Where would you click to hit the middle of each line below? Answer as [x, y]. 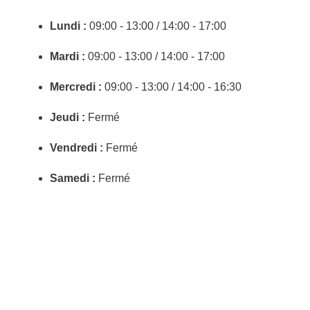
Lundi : [68, 26]
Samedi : [73, 178]
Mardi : [67, 56]
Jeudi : [67, 117]
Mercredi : [76, 87]
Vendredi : [76, 148]
